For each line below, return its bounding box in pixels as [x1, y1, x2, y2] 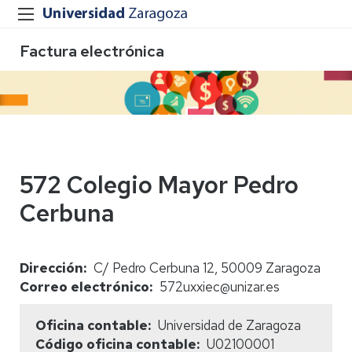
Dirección [20, 258, 83, 277]
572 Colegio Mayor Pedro [20, 168, 299, 200]
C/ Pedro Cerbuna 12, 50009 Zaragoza [93, 258, 321, 277]
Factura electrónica [20, 41, 164, 61]
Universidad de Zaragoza [157, 316, 301, 334]
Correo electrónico [20, 277, 149, 295]
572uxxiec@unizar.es [159, 277, 280, 295]
